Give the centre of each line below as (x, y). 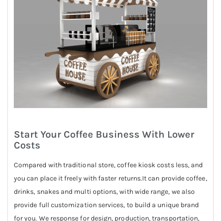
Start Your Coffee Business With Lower (104, 134)
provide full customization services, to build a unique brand (107, 205)
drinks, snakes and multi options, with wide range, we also (105, 191)
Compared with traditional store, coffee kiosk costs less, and (109, 165)
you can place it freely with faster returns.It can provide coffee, (110, 178)
